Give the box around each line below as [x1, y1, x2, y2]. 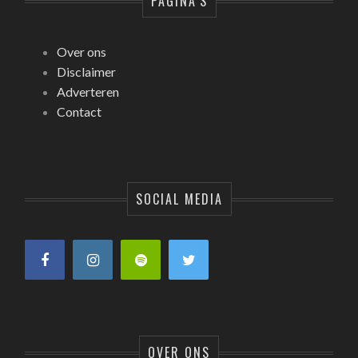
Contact [57, 104, 102, 120]
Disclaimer [57, 64, 117, 80]
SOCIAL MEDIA [135, 189, 223, 209]
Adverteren [57, 84, 120, 100]
